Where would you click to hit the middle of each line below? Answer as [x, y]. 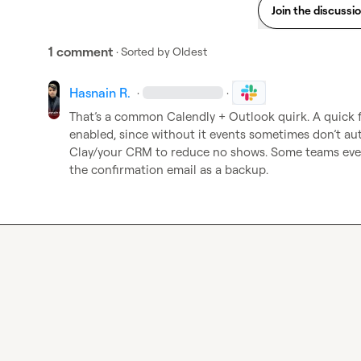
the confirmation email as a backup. [169, 170]
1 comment [81, 52]
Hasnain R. [100, 93]
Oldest [190, 51]
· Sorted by [143, 51]
